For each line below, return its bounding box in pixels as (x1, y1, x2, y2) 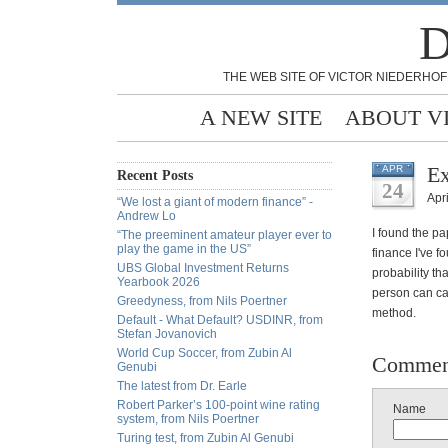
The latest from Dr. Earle (117, 379, 247, 393)
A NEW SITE (200, 105, 322, 130)
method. (372, 306, 416, 320)
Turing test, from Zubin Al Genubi (117, 431, 294, 445)
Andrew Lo (117, 209, 176, 223)
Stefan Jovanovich (117, 327, 217, 341)
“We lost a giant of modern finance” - (117, 195, 313, 209)
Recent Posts (117, 168, 193, 183)
